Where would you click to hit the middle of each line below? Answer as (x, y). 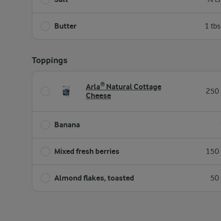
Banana (67, 125)
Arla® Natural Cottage (124, 87)
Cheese (98, 95)
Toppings (50, 60)
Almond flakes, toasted (94, 178)
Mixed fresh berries (87, 151)
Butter (65, 26)
